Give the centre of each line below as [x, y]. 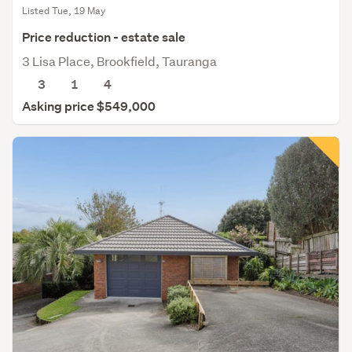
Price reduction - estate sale [104, 38]
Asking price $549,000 [89, 107]
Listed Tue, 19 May [64, 11]
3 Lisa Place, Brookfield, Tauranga [119, 61]
